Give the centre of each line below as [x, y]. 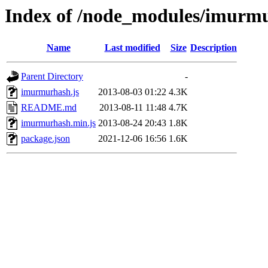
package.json [45, 139]
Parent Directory [52, 77]
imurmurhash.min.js [58, 123]
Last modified [132, 48]
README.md [49, 108]
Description [214, 48]
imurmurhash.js [50, 92]
